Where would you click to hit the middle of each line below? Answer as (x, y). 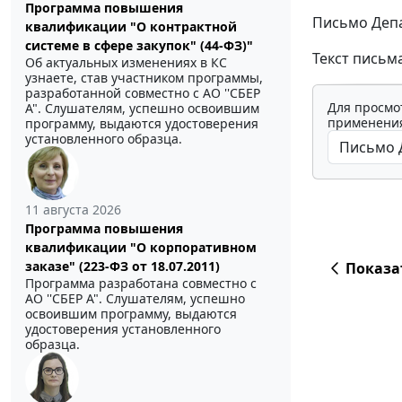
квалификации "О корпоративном (141, 248)
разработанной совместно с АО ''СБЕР (143, 93)
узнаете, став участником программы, (144, 78)
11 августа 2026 (73, 210)
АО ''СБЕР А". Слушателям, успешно (135, 299)
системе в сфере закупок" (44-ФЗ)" (139, 46)
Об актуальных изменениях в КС (126, 63)
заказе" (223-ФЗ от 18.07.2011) (122, 267)
